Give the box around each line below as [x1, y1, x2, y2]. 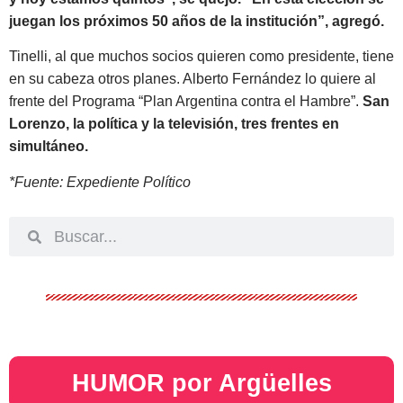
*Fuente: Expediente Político [9, 174, 191, 190]
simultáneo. [9, 139, 88, 155]
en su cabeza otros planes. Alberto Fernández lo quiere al [9, 71, 376, 87]
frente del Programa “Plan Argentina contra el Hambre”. [9, 94, 363, 110]
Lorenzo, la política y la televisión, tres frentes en [9, 116, 339, 132]
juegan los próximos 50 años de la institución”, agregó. [9, 13, 384, 29]
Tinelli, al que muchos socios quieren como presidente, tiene [9, 49, 394, 65]
